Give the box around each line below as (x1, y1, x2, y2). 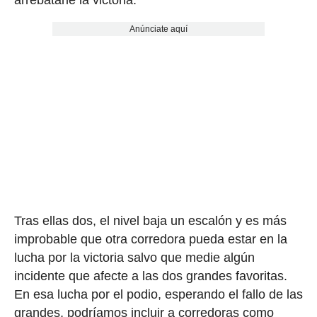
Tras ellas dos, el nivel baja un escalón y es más (13, 213, 287, 228)
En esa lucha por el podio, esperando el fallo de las (13, 287, 303, 301)
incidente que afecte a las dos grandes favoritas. (13, 268, 287, 283)
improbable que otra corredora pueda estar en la (13, 231, 287, 246)
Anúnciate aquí (129, 23, 188, 34)
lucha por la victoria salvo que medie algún (13, 250, 255, 265)
